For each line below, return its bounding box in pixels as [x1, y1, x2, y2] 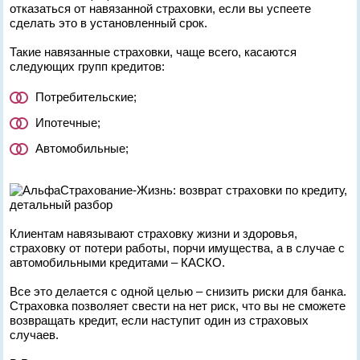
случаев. [10, 328, 59, 342]
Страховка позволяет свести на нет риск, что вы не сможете [10, 299, 346, 313]
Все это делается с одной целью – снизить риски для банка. [10, 284, 347, 298]
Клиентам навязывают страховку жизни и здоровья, [10, 227, 298, 240]
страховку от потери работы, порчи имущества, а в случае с [10, 241, 346, 255]
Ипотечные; [35, 116, 101, 129]
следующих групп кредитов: [10, 59, 166, 73]
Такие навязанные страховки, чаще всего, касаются [10, 45, 297, 59]
